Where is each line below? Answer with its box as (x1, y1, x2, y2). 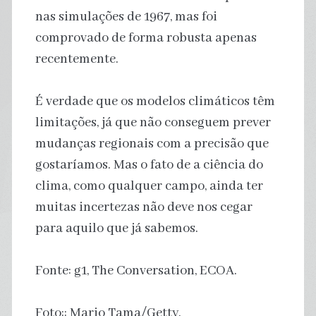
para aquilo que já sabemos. (35, 219, 198, 237)
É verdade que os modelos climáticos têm (35, 92, 275, 110)
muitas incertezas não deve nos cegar (35, 198, 253, 216)
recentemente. (35, 50, 119, 68)
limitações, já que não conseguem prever (35, 114, 271, 131)
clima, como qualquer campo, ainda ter (35, 177, 263, 195)
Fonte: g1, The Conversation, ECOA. (35, 262, 237, 279)
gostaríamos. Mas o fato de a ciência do (35, 156, 263, 174)
